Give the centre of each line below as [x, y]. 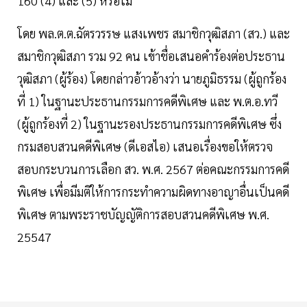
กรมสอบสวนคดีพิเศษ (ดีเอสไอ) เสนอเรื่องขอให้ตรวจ [145, 147]
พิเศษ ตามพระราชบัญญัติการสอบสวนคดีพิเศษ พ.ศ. [143, 214]
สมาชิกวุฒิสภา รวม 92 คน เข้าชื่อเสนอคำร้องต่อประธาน [151, 56]
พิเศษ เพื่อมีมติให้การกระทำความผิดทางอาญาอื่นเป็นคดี [153, 192]
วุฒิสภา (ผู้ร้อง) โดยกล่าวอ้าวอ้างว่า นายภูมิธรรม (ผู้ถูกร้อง [152, 79]
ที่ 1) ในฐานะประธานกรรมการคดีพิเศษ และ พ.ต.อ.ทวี [147, 101]
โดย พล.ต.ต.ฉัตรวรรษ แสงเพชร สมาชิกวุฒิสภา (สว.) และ [153, 34]
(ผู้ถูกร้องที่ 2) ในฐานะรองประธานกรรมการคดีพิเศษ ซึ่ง [149, 124]
